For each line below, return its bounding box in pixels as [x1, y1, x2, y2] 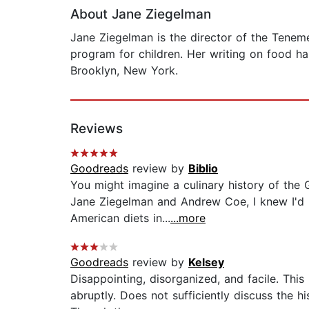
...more [170, 211, 206, 226]
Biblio [188, 161, 218, 176]
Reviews [70, 121, 123, 137]
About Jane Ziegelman [70, 6, 211, 23]
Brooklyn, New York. [70, 63, 178, 78]
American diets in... [70, 211, 170, 226]
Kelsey [188, 255, 224, 270]
